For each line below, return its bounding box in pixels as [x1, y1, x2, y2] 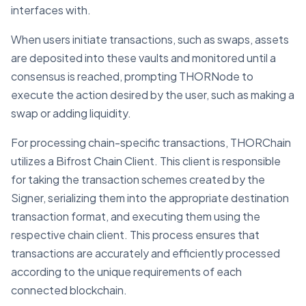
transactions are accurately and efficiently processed [11, 246, 280, 261]
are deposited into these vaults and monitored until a [11, 51, 276, 66]
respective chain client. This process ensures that [11, 227, 260, 242]
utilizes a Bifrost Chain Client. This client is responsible [11, 154, 281, 169]
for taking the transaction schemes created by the [11, 172, 265, 187]
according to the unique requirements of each [11, 264, 242, 279]
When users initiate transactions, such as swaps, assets [11, 32, 289, 47]
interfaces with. [11, 3, 91, 18]
